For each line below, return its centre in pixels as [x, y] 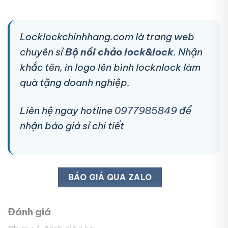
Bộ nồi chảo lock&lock [119, 52]
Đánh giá [29, 212]
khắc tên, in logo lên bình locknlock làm [110, 67]
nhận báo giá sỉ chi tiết [72, 125]
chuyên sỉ [42, 52]
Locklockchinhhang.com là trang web [107, 36]
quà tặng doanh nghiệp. [75, 82]
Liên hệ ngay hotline [67, 110]
